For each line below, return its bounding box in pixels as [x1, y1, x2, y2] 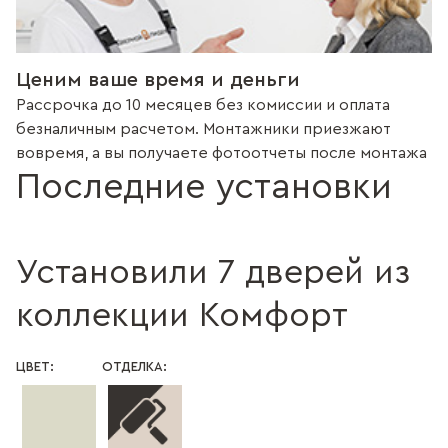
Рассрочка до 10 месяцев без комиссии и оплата [16, 97, 390, 113]
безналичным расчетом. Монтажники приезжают [16, 121, 391, 137]
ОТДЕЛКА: [102, 360, 167, 373]
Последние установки [16, 169, 392, 205]
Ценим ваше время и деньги [16, 70, 300, 90]
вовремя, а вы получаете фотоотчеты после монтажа [16, 145, 427, 161]
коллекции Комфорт [16, 299, 348, 333]
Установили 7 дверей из [16, 256, 410, 290]
